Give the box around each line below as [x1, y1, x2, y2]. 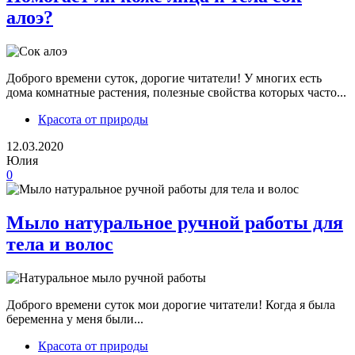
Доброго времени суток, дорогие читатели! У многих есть [6, 71, 322, 85]
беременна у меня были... [6, 311, 143, 326]
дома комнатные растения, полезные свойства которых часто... [6, 85, 346, 99]
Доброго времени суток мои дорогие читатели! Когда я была [6, 297, 335, 311]
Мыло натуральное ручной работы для [6, 212, 343, 233]
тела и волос [6, 233, 113, 254]
